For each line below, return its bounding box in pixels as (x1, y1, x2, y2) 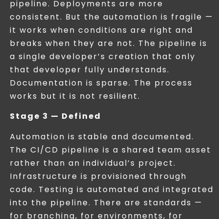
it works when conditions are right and (10, 24, 193, 36)
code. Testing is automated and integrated (10, 183, 214, 195)
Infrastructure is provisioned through (10, 170, 187, 182)
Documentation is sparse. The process (10, 77, 193, 88)
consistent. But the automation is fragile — (10, 11, 213, 22)
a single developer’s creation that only (10, 50, 196, 62)
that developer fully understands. (10, 64, 170, 75)
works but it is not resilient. (10, 90, 140, 102)
